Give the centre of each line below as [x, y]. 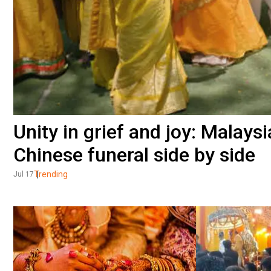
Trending [51, 174]
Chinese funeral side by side [134, 155]
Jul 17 [24, 174]
